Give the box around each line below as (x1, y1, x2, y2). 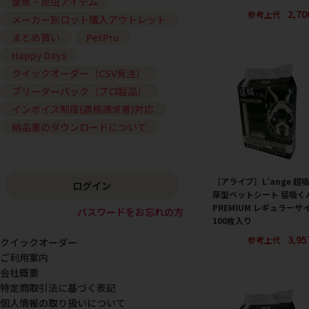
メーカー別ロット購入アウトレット (11, 12, 166, 27)
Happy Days (11, 48, 66, 63)
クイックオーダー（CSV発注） (11, 66, 146, 81)
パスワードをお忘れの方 (77, 205, 183, 219)
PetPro (86, 30, 120, 45)
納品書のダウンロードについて (11, 120, 147, 134)
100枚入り (212, 214, 252, 226)
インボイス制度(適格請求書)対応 (11, 102, 154, 117)
